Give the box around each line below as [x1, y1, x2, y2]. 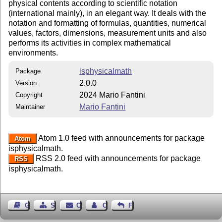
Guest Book [24, 201, 60, 209]
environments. [8, 48, 58, 57]
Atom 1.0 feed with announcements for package [36, 133, 205, 142]
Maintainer [15, 103, 46, 111]
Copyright [15, 91, 43, 99]
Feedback [128, 201, 158, 209]
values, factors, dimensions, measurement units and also [8, 28, 207, 37]
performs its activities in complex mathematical [8, 38, 171, 47]
